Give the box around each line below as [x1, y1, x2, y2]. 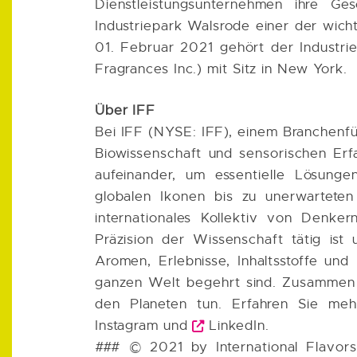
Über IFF [94, 101, 156, 119]
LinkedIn [208, 316, 266, 334]
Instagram [94, 316, 159, 334]
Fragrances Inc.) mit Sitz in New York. [94, 60, 348, 77]
